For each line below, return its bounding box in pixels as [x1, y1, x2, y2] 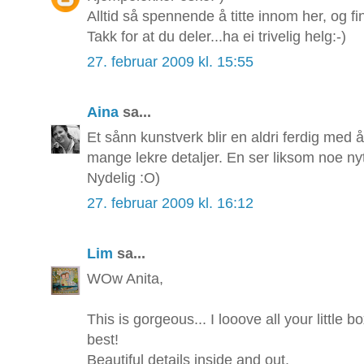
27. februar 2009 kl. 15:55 [87, 54, 253, 71]
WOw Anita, [87, 271, 163, 288]
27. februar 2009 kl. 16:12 [87, 195, 253, 212]
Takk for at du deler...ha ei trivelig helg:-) [87, 28, 346, 45]
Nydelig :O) [87, 170, 160, 187]
